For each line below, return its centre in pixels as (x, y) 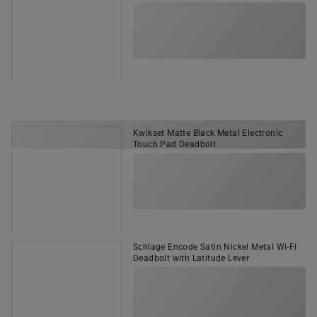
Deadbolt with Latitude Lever (191, 258)
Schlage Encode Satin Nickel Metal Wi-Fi (215, 247)
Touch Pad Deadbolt (175, 144)
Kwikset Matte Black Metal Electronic (208, 133)
